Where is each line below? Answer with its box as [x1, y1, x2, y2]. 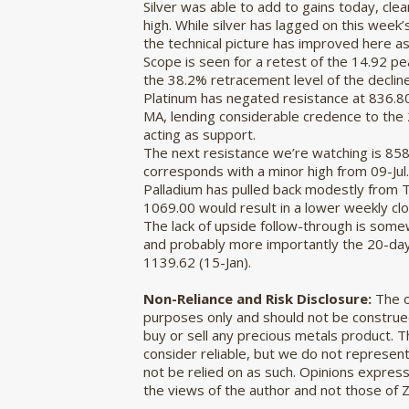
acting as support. [143, 125, 256, 143]
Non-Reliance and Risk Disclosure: [143, 289, 375, 308]
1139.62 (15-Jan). [143, 253, 251, 271]
